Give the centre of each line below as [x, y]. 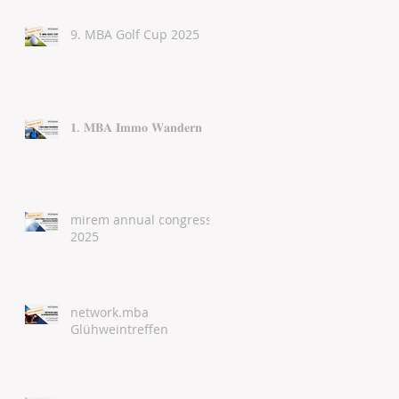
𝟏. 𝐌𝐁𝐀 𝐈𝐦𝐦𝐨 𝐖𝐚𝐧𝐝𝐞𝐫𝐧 [136, 127]
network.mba [110, 312]
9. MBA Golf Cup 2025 [135, 34]
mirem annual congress [141, 220]
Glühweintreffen [119, 329]
